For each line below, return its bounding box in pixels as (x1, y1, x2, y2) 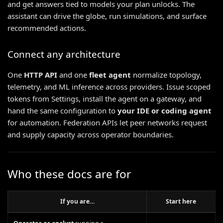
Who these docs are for (7, 166, 131, 182)
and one (57, 70, 89, 80)
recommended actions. (7, 23, 86, 33)
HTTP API (24, 70, 57, 80)
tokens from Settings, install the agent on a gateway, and (7, 94, 202, 104)
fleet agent (89, 70, 131, 80)
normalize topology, (131, 70, 202, 80)
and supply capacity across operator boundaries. (7, 129, 174, 140)
